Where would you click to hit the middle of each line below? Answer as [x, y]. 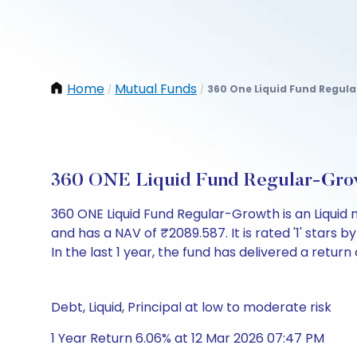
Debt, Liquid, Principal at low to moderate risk [191, 307]
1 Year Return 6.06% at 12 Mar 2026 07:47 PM [188, 338]
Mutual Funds [156, 89]
